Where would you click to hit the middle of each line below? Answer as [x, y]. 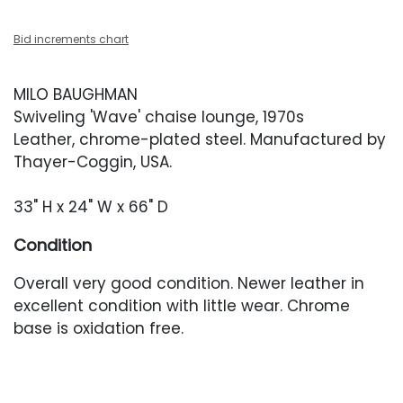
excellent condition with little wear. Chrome [182, 306]
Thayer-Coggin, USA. [93, 162]
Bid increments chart [71, 39]
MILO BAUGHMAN [76, 94]
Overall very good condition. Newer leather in [189, 283]
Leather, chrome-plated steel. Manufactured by [200, 139]
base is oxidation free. [99, 328]
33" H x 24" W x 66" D [91, 207]
